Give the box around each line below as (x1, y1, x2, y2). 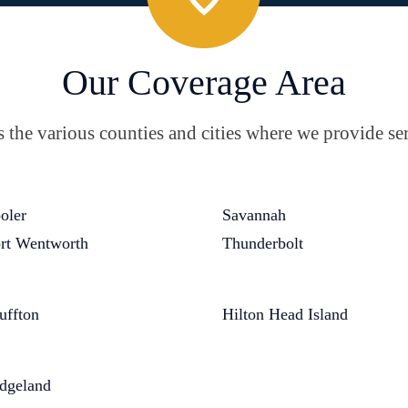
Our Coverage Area (62, 62, 346, 103)
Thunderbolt (222, 234, 303, 252)
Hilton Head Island (222, 305, 348, 323)
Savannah (222, 206, 286, 224)
